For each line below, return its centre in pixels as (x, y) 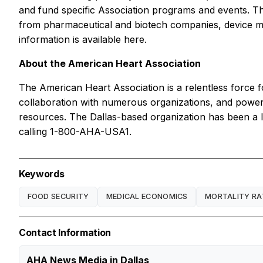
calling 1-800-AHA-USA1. (75, 131)
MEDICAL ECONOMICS (147, 197)
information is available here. (83, 39)
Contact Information (65, 232)
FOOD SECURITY (58, 197)
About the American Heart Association (110, 63)
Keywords (42, 173)
